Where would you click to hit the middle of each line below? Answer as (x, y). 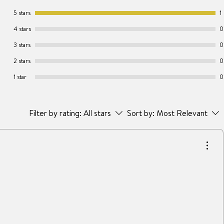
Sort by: (141, 113)
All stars (97, 113)
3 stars (22, 45)
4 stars (22, 29)
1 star (20, 77)
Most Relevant (182, 113)
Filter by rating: (55, 113)
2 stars (22, 61)
